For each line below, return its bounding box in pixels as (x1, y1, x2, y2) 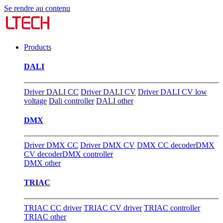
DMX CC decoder (137, 141, 196, 150)
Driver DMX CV (80, 141, 135, 150)
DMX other (24, 159, 61, 168)
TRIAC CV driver (84, 203, 142, 212)
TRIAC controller (144, 203, 200, 212)
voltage (24, 96, 47, 105)
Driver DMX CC (24, 141, 78, 150)
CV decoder (24, 150, 62, 159)
